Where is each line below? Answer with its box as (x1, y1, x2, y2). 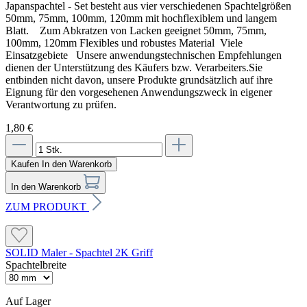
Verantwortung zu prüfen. (5, 98, 116, 110)
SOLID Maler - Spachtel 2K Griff (5, 246, 153, 258)
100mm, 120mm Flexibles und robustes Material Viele (5, 36, 243, 49)
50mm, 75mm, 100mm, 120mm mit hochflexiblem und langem (5, 12, 277, 24)
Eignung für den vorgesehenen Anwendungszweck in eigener (5, 86, 272, 98)
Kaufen (11, 158, 39, 169)
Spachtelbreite (5, 258, 66, 271)
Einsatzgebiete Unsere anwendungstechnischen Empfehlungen (5, 49, 282, 61)
